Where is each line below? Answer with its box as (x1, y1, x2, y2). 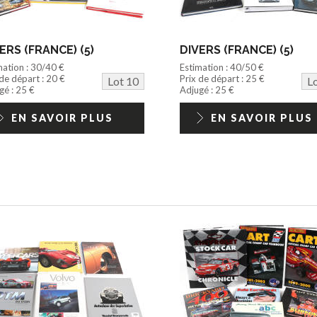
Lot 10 (107, 74, 139, 88)
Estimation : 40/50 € (179, 61, 264, 73)
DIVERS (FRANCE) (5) (179, 42, 294, 57)
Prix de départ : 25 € (179, 72, 265, 84)
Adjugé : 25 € (179, 83, 234, 96)
